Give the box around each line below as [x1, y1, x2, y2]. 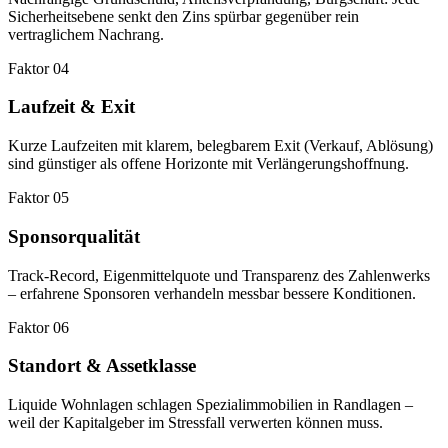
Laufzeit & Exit [8, 96, 135, 118]
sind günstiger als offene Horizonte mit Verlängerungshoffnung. [8, 155, 409, 173]
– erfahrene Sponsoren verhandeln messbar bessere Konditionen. [8, 284, 416, 302]
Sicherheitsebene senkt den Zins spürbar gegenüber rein [8, 7, 359, 25]
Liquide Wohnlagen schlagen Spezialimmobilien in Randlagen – [8, 396, 413, 414]
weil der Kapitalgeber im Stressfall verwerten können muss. [8, 414, 383, 432]
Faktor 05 [8, 189, 69, 207]
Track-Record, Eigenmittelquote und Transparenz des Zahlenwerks [8, 266, 430, 284]
